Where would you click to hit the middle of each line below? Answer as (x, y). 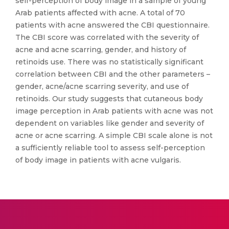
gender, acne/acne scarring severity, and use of (102, 86)
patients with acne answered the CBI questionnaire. (112, 25)
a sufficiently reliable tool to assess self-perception (110, 148)
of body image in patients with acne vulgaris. (98, 160)
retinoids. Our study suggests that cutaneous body (109, 99)
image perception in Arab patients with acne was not (114, 111)
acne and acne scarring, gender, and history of (101, 50)
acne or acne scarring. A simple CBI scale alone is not (114, 135)
